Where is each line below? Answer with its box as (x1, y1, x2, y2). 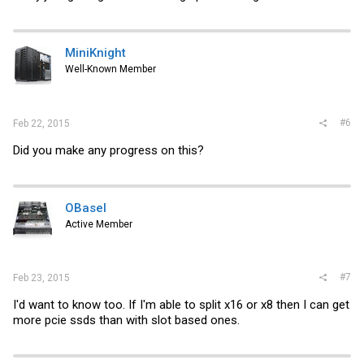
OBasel (65, 200, 106, 215)
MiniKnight (65, 45, 126, 60)
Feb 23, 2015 (13, 272, 70, 284)
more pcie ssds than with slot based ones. (13, 313, 240, 327)
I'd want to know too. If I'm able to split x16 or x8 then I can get (13, 297, 349, 312)
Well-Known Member (65, 63, 156, 75)
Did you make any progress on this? (13, 142, 204, 158)
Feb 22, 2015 (13, 117, 70, 129)
